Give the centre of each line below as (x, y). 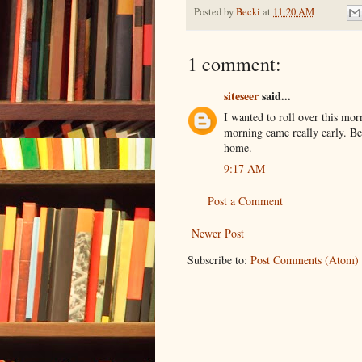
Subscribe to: (219, 260)
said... (275, 96)
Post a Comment (245, 201)
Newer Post (218, 234)
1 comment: (234, 64)
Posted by (215, 11)
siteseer (241, 96)
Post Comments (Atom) (305, 260)
